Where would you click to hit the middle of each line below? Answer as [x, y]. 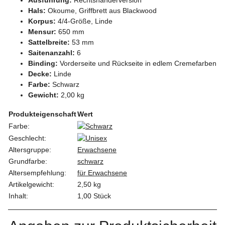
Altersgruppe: [30, 149]
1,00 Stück [94, 196]
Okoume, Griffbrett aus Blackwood [101, 10]
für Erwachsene [102, 173]
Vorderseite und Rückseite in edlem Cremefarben [137, 63]
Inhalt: [18, 196]
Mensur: [42, 31]
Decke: [40, 74]
